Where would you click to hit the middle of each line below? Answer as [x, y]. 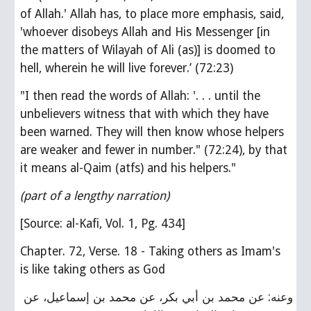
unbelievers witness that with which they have [145, 114]
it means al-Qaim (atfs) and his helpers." [128, 168]
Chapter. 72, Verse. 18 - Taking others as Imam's [151, 251]
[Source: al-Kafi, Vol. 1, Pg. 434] [103, 224]
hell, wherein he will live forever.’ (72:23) [127, 68]
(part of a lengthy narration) [95, 196]
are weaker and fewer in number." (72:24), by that [154, 150]
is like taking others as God [93, 269]
